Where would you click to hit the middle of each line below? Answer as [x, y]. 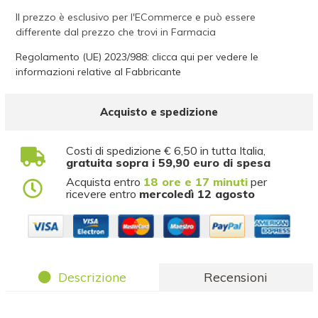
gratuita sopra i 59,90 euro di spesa [169, 163]
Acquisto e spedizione [159, 112]
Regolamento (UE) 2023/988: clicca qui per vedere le [137, 57]
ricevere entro [103, 194]
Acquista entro [105, 182]
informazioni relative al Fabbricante [99, 72]
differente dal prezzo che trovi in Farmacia [116, 32]
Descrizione [92, 277]
